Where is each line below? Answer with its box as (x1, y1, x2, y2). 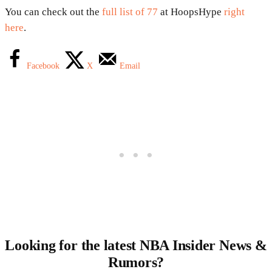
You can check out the (5, 6, 102, 18)
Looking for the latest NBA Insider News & (5, 237, 267, 254)
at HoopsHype (158, 6, 224, 18)
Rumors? (107, 254, 165, 271)
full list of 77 (102, 6, 158, 18)
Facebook (27, 61, 59, 71)
